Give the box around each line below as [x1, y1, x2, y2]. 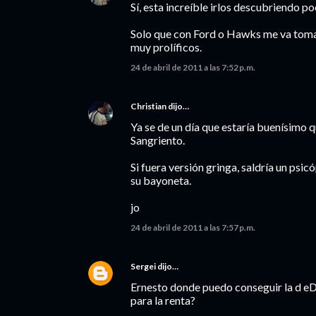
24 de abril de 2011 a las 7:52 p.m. [130, 62, 255, 73]
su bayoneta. [130, 174, 191, 187]
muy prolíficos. [130, 40, 202, 54]
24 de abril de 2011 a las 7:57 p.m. [130, 222, 255, 233]
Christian [130, 101, 166, 111]
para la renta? [130, 293, 195, 307]
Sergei [130, 261, 156, 272]
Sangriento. [130, 133, 185, 147]
